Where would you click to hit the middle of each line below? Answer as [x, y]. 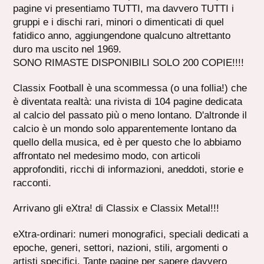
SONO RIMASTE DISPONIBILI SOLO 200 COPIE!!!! [129, 62]
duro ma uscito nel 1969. [67, 49]
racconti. [32, 183]
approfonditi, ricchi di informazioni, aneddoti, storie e [128, 169]
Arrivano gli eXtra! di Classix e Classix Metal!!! [116, 209]
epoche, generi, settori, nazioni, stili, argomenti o [121, 247]
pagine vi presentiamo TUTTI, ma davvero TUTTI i [124, 8]
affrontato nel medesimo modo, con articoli [107, 156]
